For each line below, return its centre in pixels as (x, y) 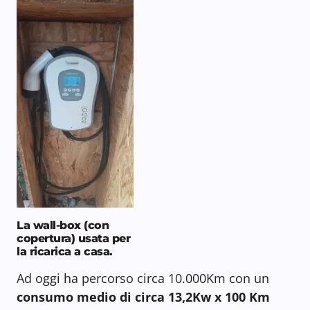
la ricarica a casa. (65, 252)
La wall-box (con (63, 226)
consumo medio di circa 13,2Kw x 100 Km (143, 297)
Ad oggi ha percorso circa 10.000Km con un (143, 279)
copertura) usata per (74, 239)
